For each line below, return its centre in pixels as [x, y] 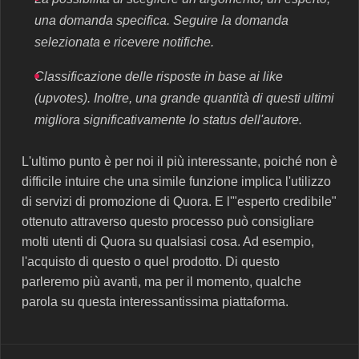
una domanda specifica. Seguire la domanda [161, 20]
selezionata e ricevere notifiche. [124, 42]
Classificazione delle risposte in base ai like [159, 76]
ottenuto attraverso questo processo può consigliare [168, 221]
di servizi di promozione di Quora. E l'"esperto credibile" [179, 201]
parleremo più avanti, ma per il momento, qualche [161, 281]
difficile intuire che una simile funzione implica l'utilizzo [176, 181]
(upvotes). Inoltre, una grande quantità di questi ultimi [184, 98]
